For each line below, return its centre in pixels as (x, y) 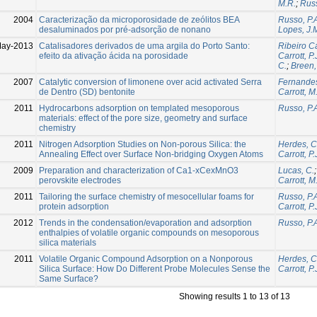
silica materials (68, 242)
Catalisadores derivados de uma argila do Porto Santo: (144, 46)
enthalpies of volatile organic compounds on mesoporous (149, 232)
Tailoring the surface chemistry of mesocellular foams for (146, 196)
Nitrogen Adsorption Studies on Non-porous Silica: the (143, 144)
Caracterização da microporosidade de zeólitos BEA (139, 19)
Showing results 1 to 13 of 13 (235, 296)
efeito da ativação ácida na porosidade (114, 56)
